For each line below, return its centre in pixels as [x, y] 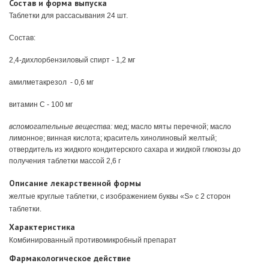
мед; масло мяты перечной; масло [172, 126]
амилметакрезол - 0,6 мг [51, 82]
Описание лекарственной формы [75, 183]
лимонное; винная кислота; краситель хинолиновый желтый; [113, 138]
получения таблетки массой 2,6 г [65, 161]
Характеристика [42, 227]
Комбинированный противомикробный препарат [93, 240]
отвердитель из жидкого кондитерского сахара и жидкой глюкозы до [125, 149]
